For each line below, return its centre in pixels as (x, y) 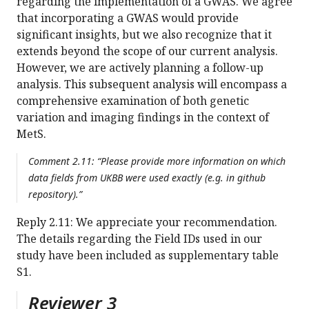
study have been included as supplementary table (148, 256)
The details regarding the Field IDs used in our (139, 239)
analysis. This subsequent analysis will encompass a (152, 84)
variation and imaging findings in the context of (143, 118)
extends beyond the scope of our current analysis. (147, 51)
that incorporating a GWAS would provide (128, 18)
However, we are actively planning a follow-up (140, 68)
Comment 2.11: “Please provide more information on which (157, 161)
